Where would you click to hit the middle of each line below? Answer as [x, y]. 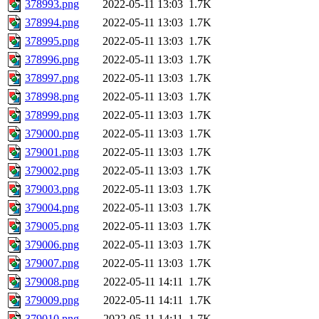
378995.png [52, 41]
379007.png [52, 263]
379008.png [52, 282]
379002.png [52, 171]
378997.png [52, 78]
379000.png [52, 134]
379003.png [52, 189]
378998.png [52, 97]
